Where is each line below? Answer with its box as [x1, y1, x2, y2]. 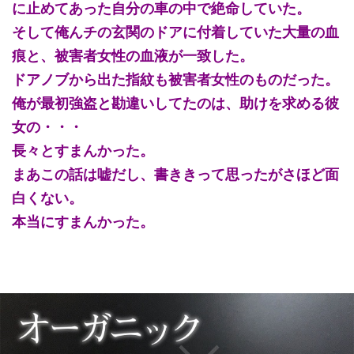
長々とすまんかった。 [12, 141, 154, 159]
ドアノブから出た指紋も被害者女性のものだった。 [12, 70, 339, 88]
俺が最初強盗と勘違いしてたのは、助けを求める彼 [12, 94, 339, 111]
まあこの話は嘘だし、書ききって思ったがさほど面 [12, 165, 339, 183]
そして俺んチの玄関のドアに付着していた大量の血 [12, 23, 339, 40]
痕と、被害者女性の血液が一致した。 [12, 47, 254, 64]
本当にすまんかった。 [12, 213, 154, 230]
